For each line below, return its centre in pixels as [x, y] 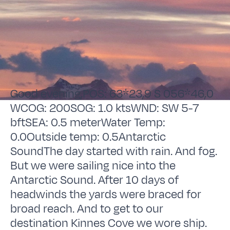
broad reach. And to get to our [87, 209]
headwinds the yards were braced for [106, 194]
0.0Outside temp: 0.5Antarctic [88, 137]
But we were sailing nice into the [93, 166]
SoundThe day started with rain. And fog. [114, 151]
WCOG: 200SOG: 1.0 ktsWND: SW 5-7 [105, 108]
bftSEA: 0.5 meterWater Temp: [88, 122]
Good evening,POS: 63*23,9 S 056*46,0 [112, 94]
